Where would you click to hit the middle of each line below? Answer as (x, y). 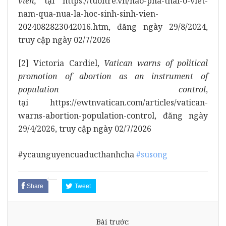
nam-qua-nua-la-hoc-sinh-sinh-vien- (88, 14)
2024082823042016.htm (63, 27)
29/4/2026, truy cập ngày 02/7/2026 (85, 129)
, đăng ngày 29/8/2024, (158, 27)
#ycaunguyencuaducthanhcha (77, 155)
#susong (152, 155)
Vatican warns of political (156, 63)
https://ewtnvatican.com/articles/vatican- (129, 103)
